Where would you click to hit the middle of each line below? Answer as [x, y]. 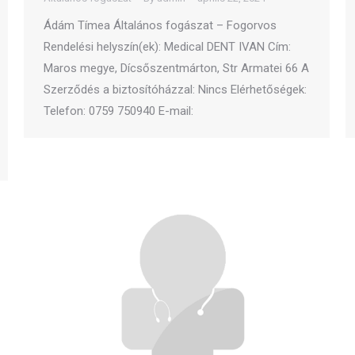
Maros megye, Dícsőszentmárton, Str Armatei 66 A [176, 68]
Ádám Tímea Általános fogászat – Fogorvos [160, 25]
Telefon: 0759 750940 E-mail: [118, 111]
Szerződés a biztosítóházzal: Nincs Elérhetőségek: [175, 90]
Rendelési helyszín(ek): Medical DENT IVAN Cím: [167, 47]
